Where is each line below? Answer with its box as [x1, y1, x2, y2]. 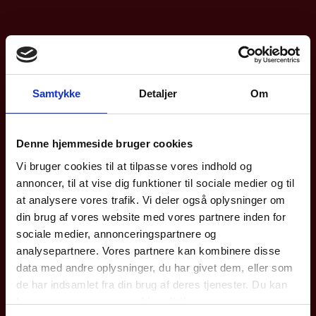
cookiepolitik [121, 295, 189, 308]
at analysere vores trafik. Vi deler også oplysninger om [16, 193, 286, 206]
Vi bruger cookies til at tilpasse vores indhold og [16, 159, 252, 172]
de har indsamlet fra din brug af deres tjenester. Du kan [16, 278, 287, 291]
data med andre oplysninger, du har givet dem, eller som [16, 261, 293, 274]
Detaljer [138, 87, 178, 99]
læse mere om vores [16, 295, 122, 308]
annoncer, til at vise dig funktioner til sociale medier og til [16, 176, 294, 189]
